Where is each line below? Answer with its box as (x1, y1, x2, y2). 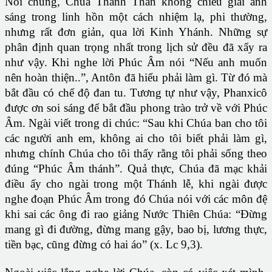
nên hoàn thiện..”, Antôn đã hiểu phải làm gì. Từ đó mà (5, 71, 267, 84)
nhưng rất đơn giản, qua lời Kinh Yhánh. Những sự (5, 25, 267, 39)
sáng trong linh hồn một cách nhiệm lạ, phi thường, (5, 10, 267, 24)
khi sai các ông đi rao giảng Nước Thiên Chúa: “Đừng (5, 208, 267, 221)
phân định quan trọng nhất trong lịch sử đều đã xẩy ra (5, 41, 267, 54)
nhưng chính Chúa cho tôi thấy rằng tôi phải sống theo (5, 147, 267, 160)
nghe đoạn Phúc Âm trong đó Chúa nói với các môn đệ (5, 192, 267, 206)
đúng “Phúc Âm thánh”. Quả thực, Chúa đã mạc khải (5, 162, 267, 175)
